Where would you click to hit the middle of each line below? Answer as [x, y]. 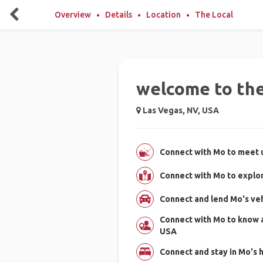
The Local [214, 15]
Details [119, 15]
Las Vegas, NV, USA [180, 110]
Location [163, 15]
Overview [73, 15]
